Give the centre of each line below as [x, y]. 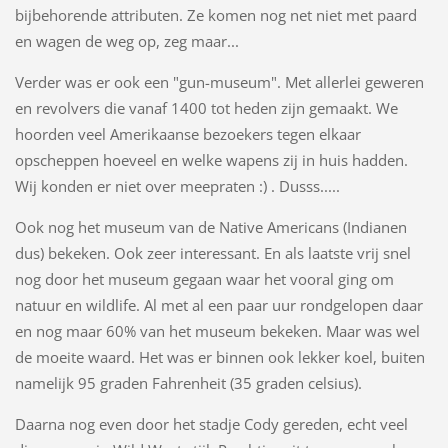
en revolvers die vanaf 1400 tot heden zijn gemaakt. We [206, 107]
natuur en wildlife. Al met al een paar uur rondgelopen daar [218, 304]
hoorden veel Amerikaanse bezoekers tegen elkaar [187, 133]
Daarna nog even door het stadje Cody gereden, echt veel [211, 423]
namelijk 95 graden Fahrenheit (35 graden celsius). [188, 382]
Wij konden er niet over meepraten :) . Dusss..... [177, 185]
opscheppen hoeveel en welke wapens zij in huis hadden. [211, 159]
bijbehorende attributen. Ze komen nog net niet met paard [215, 14]
